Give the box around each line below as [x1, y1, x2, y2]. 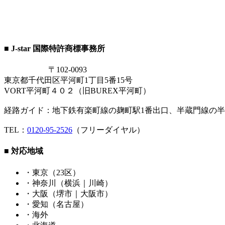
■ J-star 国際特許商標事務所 [4, 44, 105, 53]
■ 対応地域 [4, 147, 43, 156]
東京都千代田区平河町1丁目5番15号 [4, 76, 133, 85]
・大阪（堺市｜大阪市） [24, 189, 113, 198]
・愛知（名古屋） [24, 199, 88, 208]
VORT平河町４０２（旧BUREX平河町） [4, 86, 151, 95]
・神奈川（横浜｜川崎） [24, 178, 113, 187]
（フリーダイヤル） [72, 126, 145, 135]
